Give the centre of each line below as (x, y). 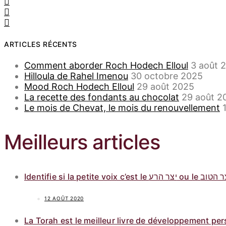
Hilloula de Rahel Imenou (76, 76)
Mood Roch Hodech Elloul (79, 86)
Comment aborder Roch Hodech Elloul (106, 65)
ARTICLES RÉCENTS (41, 44)
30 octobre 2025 (167, 76)
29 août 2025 (165, 86)
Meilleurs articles (82, 142)
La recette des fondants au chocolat (102, 97)
